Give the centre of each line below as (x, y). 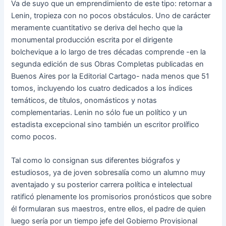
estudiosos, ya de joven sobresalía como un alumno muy (108, 173)
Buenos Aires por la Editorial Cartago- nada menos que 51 (110, 76)
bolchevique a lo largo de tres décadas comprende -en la (109, 52)
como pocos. (34, 136)
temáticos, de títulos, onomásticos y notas (84, 100)
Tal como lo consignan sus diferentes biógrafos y (96, 161)
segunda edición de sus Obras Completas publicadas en (108, 64)
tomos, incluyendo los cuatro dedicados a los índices (102, 88)
